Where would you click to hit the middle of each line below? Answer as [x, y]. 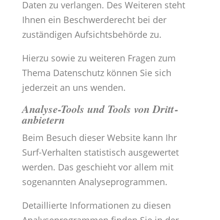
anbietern [43, 120]
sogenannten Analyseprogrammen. [95, 182]
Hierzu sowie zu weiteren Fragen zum [99, 58]
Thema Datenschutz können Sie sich [96, 73]
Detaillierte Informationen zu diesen [96, 206]
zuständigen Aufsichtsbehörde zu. [92, 35]
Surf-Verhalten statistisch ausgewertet [100, 152]
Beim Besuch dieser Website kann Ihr [99, 138]
